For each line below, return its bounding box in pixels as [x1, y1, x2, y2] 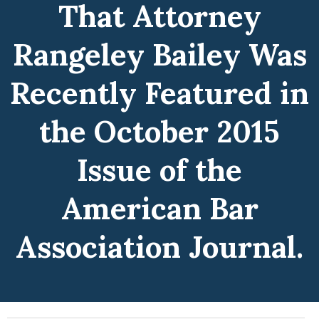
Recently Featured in [10, 74, 309, 113]
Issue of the [77, 151, 242, 190]
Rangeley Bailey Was [12, 36, 307, 75]
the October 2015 [39, 113, 280, 152]
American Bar [61, 189, 258, 229]
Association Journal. [16, 228, 303, 267]
